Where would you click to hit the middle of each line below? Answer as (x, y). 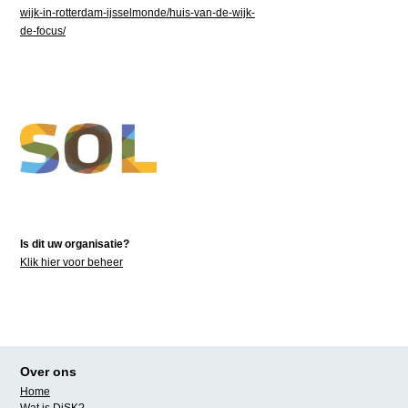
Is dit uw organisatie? (75, 244)
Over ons (48, 372)
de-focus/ (43, 31)
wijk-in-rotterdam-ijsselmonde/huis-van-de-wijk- (138, 13)
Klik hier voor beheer (71, 262)
